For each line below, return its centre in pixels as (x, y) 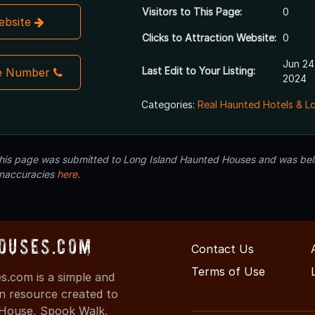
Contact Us (223, 249)
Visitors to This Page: (192, 12)
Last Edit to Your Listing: (198, 71)
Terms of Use (228, 272)
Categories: (169, 105)
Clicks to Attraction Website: (209, 38)
